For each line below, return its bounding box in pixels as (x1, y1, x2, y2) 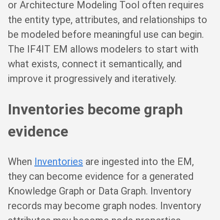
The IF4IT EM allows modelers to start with (8, 43, 198, 55)
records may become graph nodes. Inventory (8, 200, 201, 212)
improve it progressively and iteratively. (8, 72, 176, 84)
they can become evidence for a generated (8, 170, 193, 183)
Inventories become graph (8, 100, 183, 118)
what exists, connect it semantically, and (8, 57, 182, 70)
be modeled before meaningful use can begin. (8, 28, 204, 40)
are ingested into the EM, (83, 156, 194, 168)
